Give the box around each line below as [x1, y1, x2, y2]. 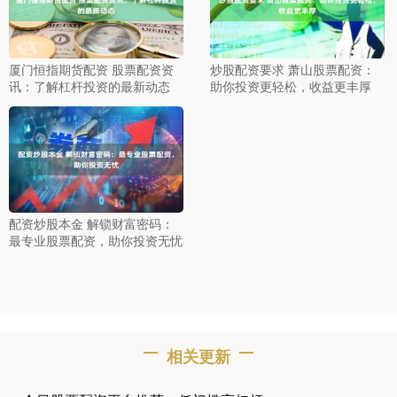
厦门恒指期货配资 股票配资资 [9, 59, 174, 78]
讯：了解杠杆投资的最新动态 [9, 76, 170, 95]
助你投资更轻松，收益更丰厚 [209, 76, 371, 95]
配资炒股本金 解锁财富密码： [9, 214, 174, 232]
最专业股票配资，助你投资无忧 [9, 230, 183, 249]
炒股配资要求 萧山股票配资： [209, 59, 375, 78]
